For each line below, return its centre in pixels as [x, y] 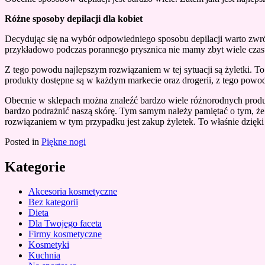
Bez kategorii [53, 202]
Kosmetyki [49, 245]
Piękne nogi [64, 141]
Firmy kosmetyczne [65, 234]
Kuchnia [44, 256]
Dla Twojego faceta [65, 224]
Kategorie [35, 167]
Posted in [23, 141]
